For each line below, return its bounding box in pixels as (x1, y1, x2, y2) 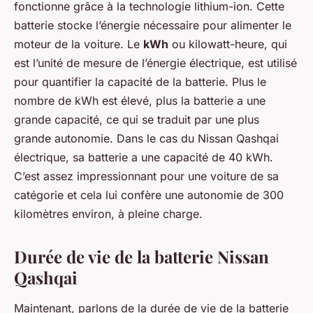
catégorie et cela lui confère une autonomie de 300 (14, 187, 284, 202)
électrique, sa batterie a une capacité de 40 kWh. (14, 150, 273, 164)
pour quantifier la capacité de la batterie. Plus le (14, 74, 266, 89)
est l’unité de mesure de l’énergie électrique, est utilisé (14, 55, 297, 70)
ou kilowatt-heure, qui (168, 36, 287, 51)
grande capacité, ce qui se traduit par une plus (14, 112, 259, 126)
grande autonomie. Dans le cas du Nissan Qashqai (14, 131, 279, 145)
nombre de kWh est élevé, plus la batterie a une (14, 93, 265, 108)
